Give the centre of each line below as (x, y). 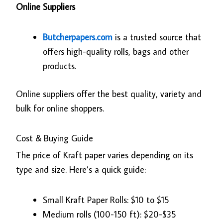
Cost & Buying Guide (55, 138)
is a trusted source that (157, 37)
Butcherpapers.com (78, 37)
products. (60, 66)
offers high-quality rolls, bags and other (116, 51)
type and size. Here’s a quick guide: (81, 170)
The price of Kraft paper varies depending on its (105, 155)
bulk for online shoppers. (60, 108)
